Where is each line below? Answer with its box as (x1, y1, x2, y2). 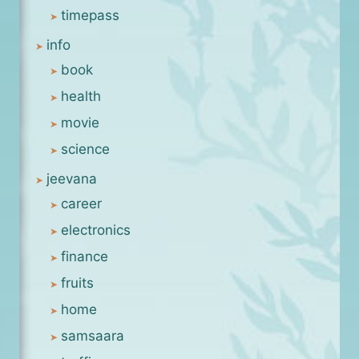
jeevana (46, 170, 97, 187)
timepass (61, 6, 119, 23)
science (61, 140, 110, 157)
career (61, 195, 102, 212)
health (61, 87, 101, 104)
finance (61, 248, 108, 264)
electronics (61, 221, 131, 238)
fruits (61, 274, 94, 291)
